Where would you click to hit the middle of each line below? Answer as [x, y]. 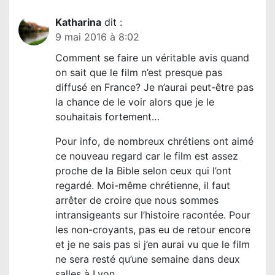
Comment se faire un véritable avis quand [152, 58]
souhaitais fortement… [107, 117]
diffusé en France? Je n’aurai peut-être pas [154, 87]
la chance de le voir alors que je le [135, 102]
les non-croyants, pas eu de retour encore [153, 230]
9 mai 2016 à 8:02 [97, 37]
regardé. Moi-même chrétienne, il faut [143, 186]
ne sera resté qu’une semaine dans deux [148, 259]
